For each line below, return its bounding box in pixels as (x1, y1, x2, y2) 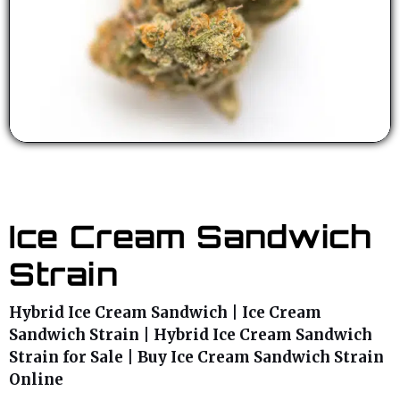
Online (9, 370, 63, 390)
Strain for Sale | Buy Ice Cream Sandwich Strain (9, 347, 384, 368)
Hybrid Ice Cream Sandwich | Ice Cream (9, 303, 321, 323)
